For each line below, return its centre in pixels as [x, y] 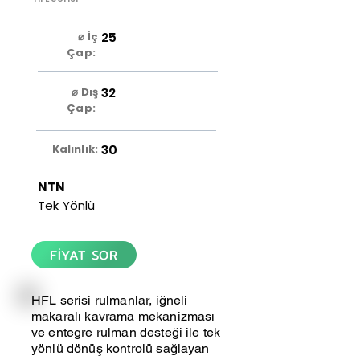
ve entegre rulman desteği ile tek [126, 332]
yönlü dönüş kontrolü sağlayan [121, 348]
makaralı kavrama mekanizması [123, 316]
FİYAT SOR [84, 255]
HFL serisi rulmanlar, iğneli [110, 300]
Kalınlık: [75, 149]
